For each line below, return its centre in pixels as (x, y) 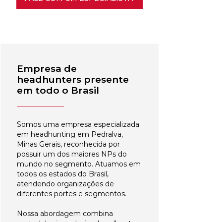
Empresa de (47, 69)
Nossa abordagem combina (65, 214)
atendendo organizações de (65, 184)
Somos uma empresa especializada (78, 124)
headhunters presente (73, 80)
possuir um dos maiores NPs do (72, 154)
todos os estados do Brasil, (63, 174)
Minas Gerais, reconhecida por (68, 144)
